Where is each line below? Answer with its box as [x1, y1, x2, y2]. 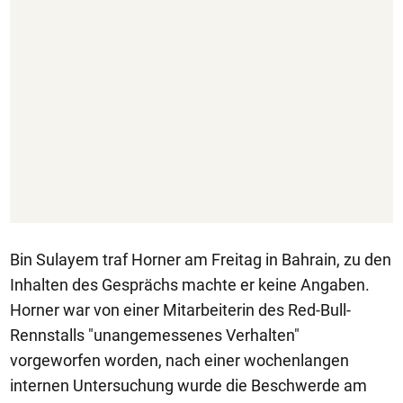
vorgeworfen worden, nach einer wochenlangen [10, 351, 349, 370]
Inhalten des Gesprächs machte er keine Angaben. [10, 275, 370, 294]
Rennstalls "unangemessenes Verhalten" [10, 326, 300, 345]
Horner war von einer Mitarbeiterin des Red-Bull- [10, 300, 351, 319]
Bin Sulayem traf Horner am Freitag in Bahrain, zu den [10, 250, 391, 269]
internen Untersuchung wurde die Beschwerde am [10, 376, 367, 395]
